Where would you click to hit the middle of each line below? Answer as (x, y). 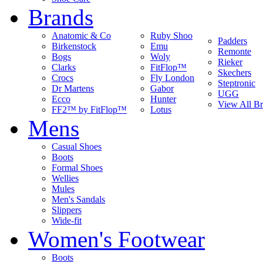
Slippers (67, 210)
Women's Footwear (117, 239)
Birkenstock (74, 46)
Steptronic (237, 83)
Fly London (172, 78)
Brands (61, 17)
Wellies (65, 178)
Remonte (235, 51)
